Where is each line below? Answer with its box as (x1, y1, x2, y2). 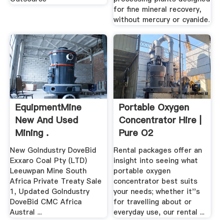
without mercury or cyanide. (113, 14, 210, 25)
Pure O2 (119, 127, 154, 139)
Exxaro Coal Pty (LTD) (9, 155, 87, 165)
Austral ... (9, 207, 42, 217)
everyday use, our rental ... (113, 207, 205, 217)
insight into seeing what (113, 155, 198, 165)
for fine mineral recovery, (113, 4, 202, 14)
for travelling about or (113, 196, 192, 207)
